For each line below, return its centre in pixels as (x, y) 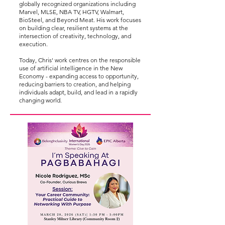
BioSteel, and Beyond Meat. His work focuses (80, 20)
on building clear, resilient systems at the (74, 28)
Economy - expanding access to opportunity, (79, 76)
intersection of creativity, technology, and (75, 36)
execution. (33, 44)
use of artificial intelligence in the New (71, 68)
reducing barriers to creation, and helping (75, 84)
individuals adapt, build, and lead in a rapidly (78, 92)
